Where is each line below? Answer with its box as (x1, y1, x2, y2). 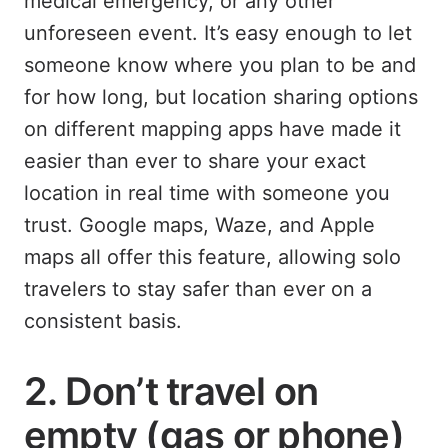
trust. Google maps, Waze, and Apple (24, 212, 375, 237)
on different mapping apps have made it (24, 116, 401, 141)
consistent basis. (24, 308, 182, 333)
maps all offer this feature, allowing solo (24, 244, 401, 269)
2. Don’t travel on (24, 367, 319, 414)
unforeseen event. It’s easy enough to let (24, 20, 412, 45)
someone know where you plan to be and (24, 52, 416, 77)
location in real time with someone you (24, 180, 390, 205)
